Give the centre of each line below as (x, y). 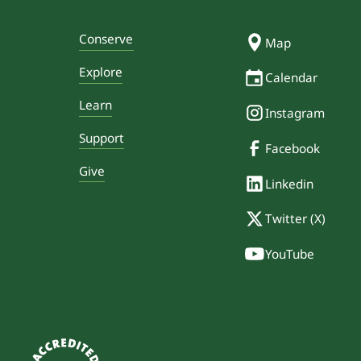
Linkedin (290, 183)
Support (102, 138)
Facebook (293, 148)
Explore (101, 72)
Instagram (295, 113)
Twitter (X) (296, 219)
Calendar (292, 78)
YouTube (290, 254)
